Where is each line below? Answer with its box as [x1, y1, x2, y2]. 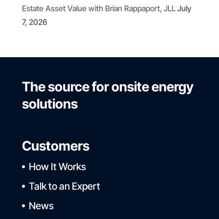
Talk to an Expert [28, 180, 100, 193]
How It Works [28, 161, 86, 173]
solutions [22, 96, 78, 112]
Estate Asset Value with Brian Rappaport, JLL [22, 3, 175, 13]
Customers [22, 138, 89, 154]
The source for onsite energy [22, 79, 194, 95]
